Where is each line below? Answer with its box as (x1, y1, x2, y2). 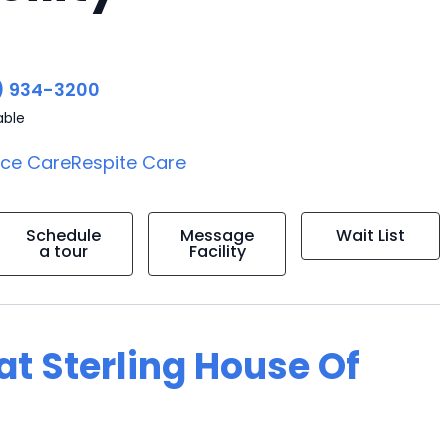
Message (180, 224, 255, 247)
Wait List (336, 224, 406, 247)
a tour (39, 240, 89, 263)
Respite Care (71, 150, 187, 175)
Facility (188, 240, 246, 263)
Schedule (26, 224, 102, 247)
